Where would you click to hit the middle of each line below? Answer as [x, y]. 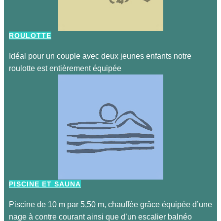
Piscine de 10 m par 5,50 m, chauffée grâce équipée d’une [110, 204]
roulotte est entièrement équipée [66, 68]
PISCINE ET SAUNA [45, 184]
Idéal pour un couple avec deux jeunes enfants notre [100, 56]
